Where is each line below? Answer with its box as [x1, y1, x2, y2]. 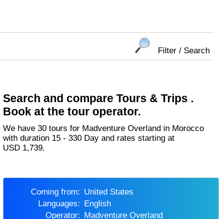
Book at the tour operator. [3, 105, 141, 118]
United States [89, 187, 133, 197]
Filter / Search [158, 45, 210, 55]
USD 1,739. [3, 143, 45, 153]
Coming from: [36, 187, 80, 197]
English [89, 198, 111, 208]
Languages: [42, 198, 80, 208]
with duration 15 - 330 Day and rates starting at [3, 133, 175, 143]
